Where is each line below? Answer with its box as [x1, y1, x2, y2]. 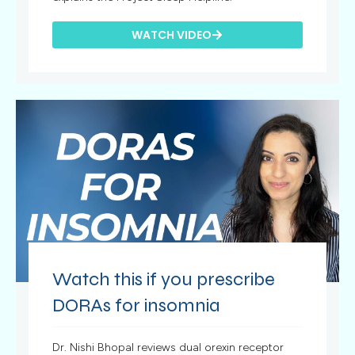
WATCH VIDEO [132, 27, 212, 44]
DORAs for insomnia [52, 293, 221, 317]
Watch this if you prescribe [52, 267, 276, 291]
